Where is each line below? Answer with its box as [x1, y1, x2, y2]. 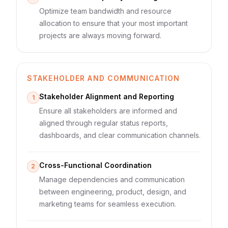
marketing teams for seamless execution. [39, 199, 176, 208]
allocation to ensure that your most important [39, 19, 188, 27]
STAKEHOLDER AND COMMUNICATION [27, 74, 180, 82]
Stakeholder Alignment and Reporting [39, 92, 174, 101]
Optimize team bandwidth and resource [39, 7, 172, 15]
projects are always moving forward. [39, 31, 161, 40]
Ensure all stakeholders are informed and [39, 106, 177, 115]
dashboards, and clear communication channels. [39, 131, 201, 139]
